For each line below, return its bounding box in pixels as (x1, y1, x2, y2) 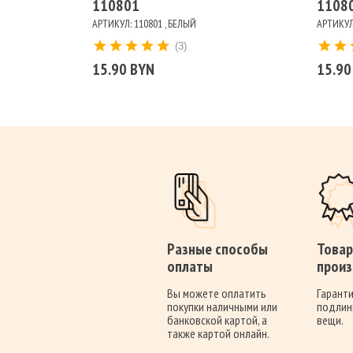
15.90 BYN (92, 59, 154, 80)
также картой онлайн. (167, 325, 269, 342)
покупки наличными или (167, 299, 277, 315)
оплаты (167, 256, 213, 277)
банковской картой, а (167, 312, 267, 329)
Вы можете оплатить (167, 285, 266, 302)
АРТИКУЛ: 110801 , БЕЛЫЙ (92, 17, 196, 32)
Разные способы (167, 239, 268, 260)
